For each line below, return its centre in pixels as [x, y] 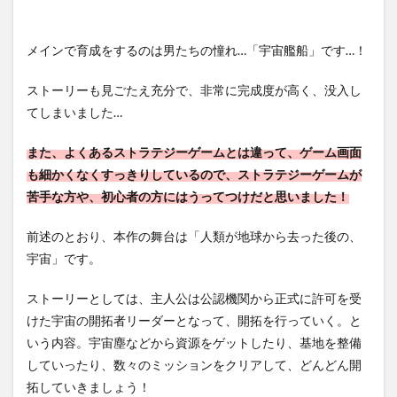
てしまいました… [74, 113]
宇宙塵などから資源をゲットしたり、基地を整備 [225, 343]
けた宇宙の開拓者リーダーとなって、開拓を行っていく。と [194, 321]
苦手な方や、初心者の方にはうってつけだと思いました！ [188, 197]
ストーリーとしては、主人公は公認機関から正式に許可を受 [194, 299]
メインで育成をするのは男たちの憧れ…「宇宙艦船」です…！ [197, 51]
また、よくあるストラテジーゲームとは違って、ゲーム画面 [194, 152]
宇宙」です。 [64, 259]
